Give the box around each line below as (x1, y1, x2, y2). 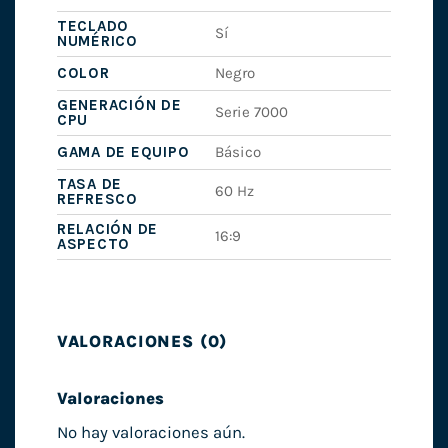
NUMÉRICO (56, 32, 138, 51)
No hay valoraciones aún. (56, 423, 245, 443)
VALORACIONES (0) (56, 332, 228, 352)
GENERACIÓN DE (56, 96, 182, 115)
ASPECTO (56, 235, 131, 254)
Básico (215, 143, 262, 162)
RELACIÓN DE (56, 220, 159, 239)
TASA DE (56, 175, 123, 194)
